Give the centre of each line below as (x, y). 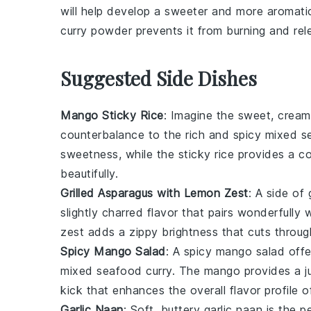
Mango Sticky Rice (112, 116)
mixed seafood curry (116, 271)
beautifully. (89, 174)
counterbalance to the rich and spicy (163, 135)
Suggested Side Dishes (159, 78)
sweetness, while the (119, 154)
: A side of (278, 193)
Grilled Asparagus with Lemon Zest (154, 193)
